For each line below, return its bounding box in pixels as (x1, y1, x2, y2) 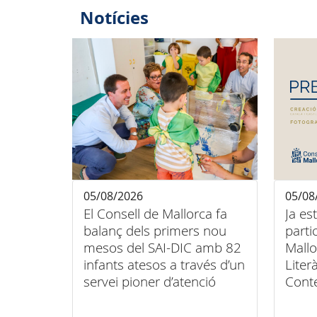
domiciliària (83, 289, 154, 309)
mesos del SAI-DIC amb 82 (83, 238, 241, 258)
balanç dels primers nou (83, 221, 226, 241)
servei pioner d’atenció (83, 272, 216, 292)
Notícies (80, 6, 149, 30)
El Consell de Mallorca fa (83, 204, 227, 224)
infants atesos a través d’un (83, 255, 245, 275)
